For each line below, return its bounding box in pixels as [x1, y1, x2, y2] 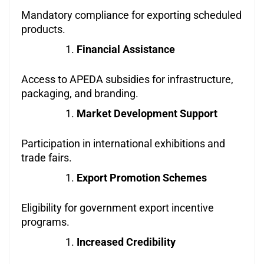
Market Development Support [77, 107, 217, 120]
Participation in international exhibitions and [21, 137, 225, 150]
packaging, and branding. [21, 87, 138, 100]
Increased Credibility [77, 236, 176, 249]
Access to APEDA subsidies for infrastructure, [21, 73, 233, 86]
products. [21, 23, 65, 36]
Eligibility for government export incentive [21, 202, 214, 214]
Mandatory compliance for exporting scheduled [21, 9, 242, 22]
